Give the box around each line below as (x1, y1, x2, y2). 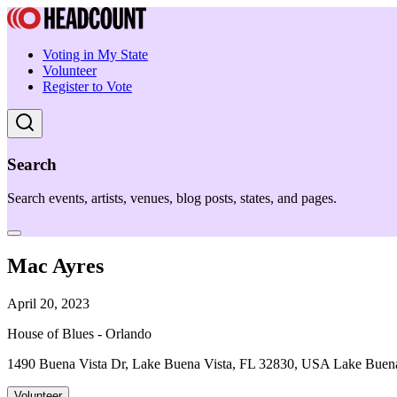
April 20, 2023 (7, 296, 90, 312)
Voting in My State (43, 47, 148, 62)
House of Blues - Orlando (7, 326, 152, 342)
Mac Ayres (7, 254, 104, 278)
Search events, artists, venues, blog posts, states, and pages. (7, 191, 337, 206)
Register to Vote (43, 79, 132, 94)
